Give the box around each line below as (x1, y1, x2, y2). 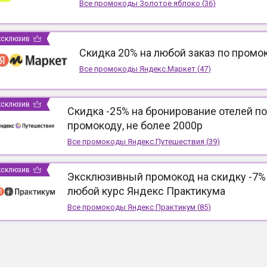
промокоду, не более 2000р (67, 119, 203, 132)
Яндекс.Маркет (139, 64, 195, 74)
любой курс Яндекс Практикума (67, 185, 225, 198)
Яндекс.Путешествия (127, 137, 204, 147)
